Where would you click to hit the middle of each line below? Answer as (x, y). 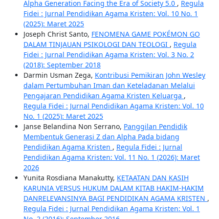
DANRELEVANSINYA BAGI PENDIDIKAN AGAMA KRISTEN (115, 198)
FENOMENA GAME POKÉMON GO (145, 34)
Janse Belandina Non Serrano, (73, 127)
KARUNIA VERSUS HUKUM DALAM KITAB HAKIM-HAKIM (113, 188)
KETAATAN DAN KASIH (153, 178)
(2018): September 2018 (62, 65)
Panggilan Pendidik (155, 127)
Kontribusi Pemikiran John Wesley (150, 75)
